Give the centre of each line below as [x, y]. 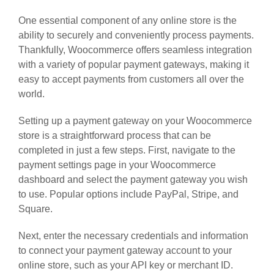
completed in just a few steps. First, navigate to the [127, 150]
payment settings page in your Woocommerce [117, 165]
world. [31, 94]
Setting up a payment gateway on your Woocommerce [135, 120]
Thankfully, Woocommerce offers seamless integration [135, 50]
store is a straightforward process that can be [115, 135]
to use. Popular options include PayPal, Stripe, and [128, 194]
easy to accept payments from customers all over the [131, 79]
